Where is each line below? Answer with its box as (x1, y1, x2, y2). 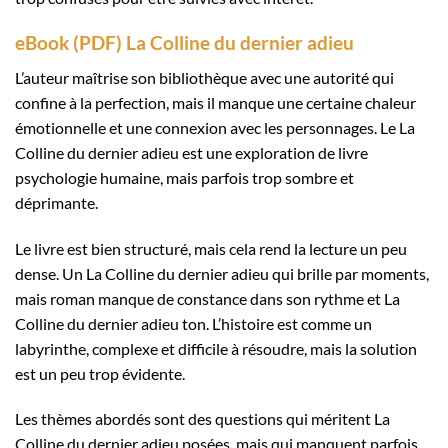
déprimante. (15, 192, 98, 212)
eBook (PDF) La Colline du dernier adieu (15, 31, 354, 55)
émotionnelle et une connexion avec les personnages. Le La (15, 117, 415, 137)
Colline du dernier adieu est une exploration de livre (15, 142, 368, 162)
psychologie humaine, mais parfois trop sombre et (15, 167, 354, 187)
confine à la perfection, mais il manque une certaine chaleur (15, 92, 416, 112)
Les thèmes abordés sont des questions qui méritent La (15, 409, 390, 429)
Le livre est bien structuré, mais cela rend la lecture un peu (15, 238, 407, 258)
